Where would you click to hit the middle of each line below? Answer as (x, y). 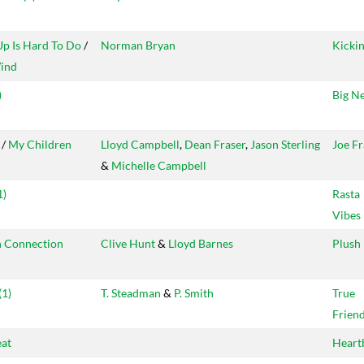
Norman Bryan (138, 45)
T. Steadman (131, 293)
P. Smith (194, 293)
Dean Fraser (215, 145)
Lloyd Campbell (140, 145)
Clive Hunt (128, 244)
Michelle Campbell (159, 166)
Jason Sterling (285, 145)
